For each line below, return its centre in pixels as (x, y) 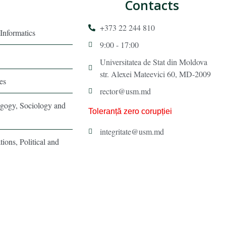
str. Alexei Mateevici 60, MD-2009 (155, 74)
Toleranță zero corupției (130, 111)
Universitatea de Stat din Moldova (153, 62)
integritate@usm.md (132, 131)
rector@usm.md (125, 91)
